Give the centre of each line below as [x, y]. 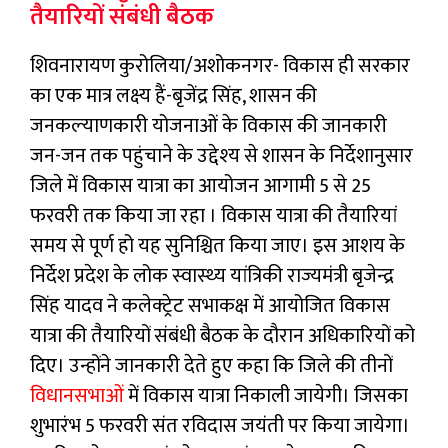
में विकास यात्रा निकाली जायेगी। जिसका [266, 395]
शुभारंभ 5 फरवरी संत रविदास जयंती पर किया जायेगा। [220, 425]
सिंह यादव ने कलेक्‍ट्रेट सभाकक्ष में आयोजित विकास [210, 305]
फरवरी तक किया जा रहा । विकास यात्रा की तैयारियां [213, 215]
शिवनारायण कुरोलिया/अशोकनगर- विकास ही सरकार [220, 65]
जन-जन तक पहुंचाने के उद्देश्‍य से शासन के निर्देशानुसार [221, 155]
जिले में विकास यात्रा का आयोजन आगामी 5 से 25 [200, 185]
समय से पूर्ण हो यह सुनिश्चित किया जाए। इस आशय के [217, 245]
